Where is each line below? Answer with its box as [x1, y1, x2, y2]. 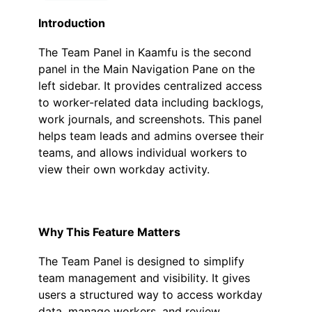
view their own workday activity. [38, 162, 210, 176]
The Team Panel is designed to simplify [38, 254, 244, 268]
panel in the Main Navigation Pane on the [38, 62, 255, 76]
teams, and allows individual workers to [38, 146, 247, 159]
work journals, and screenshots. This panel [38, 112, 262, 126]
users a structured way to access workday [38, 288, 263, 302]
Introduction [38, 16, 105, 30]
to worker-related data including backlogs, [38, 95, 263, 109]
